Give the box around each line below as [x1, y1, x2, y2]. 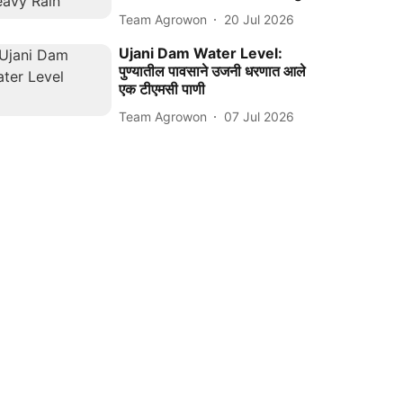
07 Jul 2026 [224, 108, 295, 124]
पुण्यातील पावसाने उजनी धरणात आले [119, 62, 307, 81]
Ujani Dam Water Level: [119, 44, 283, 63]
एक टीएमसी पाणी [119, 80, 206, 99]
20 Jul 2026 [224, 11, 295, 27]
